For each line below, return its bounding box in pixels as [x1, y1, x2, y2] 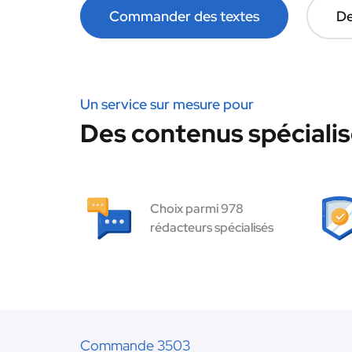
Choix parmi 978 [150, 200, 244, 217]
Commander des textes [109, 7, 259, 25]
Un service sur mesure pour [80, 95, 254, 113]
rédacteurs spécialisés [150, 219, 273, 236]
